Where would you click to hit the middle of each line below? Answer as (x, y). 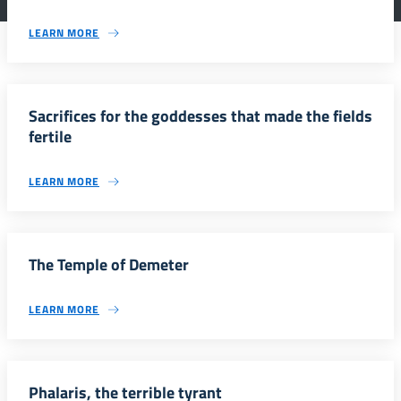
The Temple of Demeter (109, 264)
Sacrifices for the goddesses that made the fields (200, 116)
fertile (50, 137)
